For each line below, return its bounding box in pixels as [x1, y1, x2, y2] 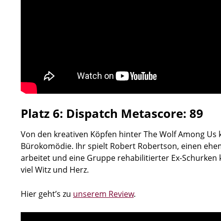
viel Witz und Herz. [21, 164, 89, 175]
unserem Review [73, 188, 134, 199]
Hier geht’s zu [21, 188, 73, 199]
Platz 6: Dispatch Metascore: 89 [21, 105, 203, 121]
